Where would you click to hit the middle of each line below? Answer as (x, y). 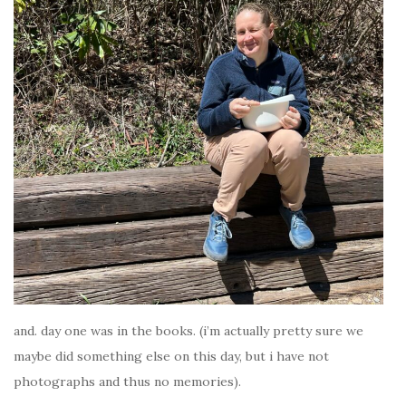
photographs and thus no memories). (127, 382)
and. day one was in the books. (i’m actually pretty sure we (188, 331)
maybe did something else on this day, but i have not (171, 357)
